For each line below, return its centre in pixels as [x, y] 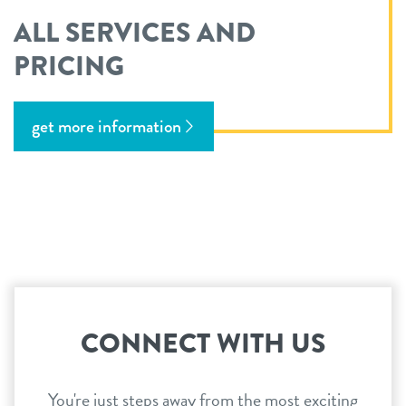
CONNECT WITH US [203, 343]
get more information [106, 126]
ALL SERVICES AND [135, 32]
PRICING [69, 66]
